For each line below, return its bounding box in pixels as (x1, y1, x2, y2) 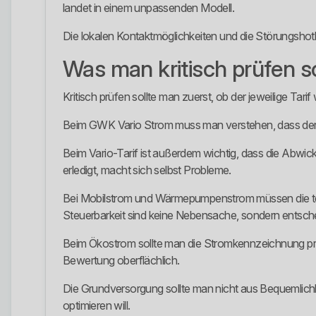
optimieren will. (63, 298, 130, 313)
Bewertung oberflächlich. (63, 253, 180, 268)
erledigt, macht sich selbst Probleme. (63, 163, 231, 178)
